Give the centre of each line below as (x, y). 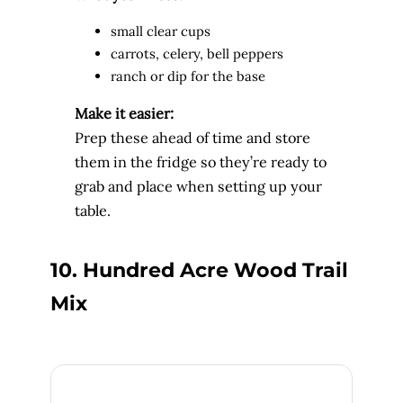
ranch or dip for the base (188, 76)
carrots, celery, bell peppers (197, 53)
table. (92, 210)
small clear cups (160, 31)
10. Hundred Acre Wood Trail (199, 271)
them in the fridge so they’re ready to (200, 161)
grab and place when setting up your (198, 186)
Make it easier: (124, 113)
